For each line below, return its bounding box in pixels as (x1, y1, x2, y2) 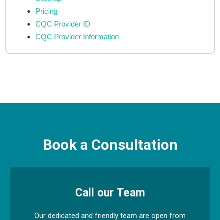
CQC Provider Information (35, 32, 119, 41)
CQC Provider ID (35, 19, 90, 28)
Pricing (35, 6, 57, 15)
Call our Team (75, 186, 145, 199)
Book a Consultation (42, 136, 178, 153)
